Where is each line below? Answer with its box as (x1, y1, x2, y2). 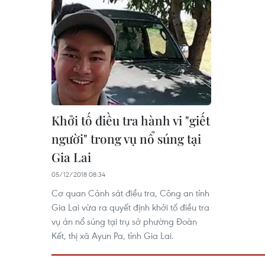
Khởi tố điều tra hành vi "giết (51, 112, 210, 129)
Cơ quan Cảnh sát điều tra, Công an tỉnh (51, 187, 209, 199)
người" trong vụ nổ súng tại (51, 130, 201, 147)
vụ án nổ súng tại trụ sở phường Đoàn (51, 215, 197, 228)
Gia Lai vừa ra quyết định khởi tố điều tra (51, 201, 209, 214)
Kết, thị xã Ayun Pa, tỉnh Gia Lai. (51, 230, 174, 242)
